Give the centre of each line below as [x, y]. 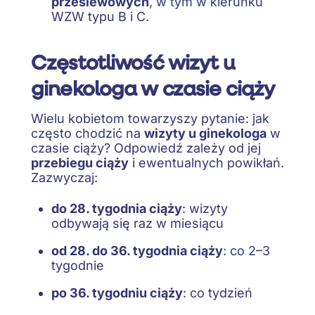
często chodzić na [88, 133]
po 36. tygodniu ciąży [117, 293]
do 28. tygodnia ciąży [116, 209]
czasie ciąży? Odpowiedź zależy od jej [146, 148]
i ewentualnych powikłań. [206, 162]
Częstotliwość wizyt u [133, 62]
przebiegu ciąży [80, 162]
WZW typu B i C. [100, 16]
